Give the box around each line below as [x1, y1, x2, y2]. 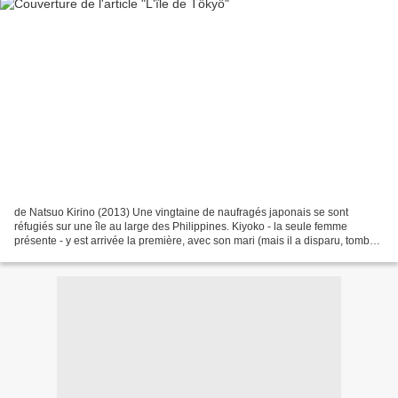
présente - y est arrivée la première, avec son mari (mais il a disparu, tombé [14, 234, 376, 247]
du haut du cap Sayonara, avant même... [14, 248, 209, 261]
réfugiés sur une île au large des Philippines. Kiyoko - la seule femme [14, 219, 347, 233]
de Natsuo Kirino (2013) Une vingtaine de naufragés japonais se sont [14, 205, 348, 219]
